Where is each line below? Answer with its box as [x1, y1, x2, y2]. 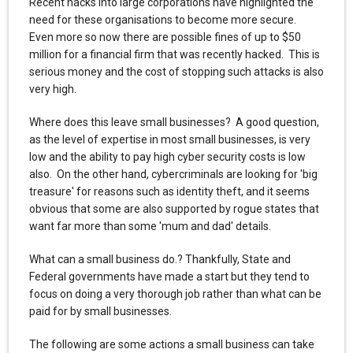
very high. [28, 83, 76, 95]
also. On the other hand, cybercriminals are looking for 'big [28, 168, 318, 180]
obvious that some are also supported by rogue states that [28, 203, 319, 215]
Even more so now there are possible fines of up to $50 [28, 31, 301, 43]
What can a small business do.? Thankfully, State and [28, 253, 291, 266]
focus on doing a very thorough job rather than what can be [28, 288, 321, 300]
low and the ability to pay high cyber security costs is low [28, 150, 306, 163]
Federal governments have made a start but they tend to [28, 270, 310, 283]
